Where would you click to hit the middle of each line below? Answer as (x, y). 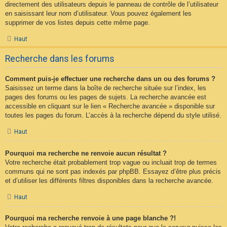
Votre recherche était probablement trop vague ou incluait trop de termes (111, 162)
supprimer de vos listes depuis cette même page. (78, 22)
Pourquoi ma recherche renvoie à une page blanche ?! (90, 218)
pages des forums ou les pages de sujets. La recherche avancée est (106, 97)
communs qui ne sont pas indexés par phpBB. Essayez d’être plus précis (113, 171)
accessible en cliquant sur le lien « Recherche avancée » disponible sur (110, 106)
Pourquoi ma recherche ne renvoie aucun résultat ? (86, 153)
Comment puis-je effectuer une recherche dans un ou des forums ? (110, 79)
